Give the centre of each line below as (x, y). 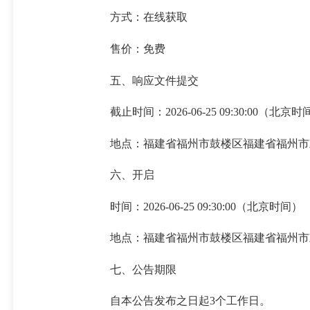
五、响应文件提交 (154, 80)
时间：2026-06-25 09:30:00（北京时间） (206, 206)
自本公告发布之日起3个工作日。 (190, 301)
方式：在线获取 (148, 17)
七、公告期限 (143, 269)
